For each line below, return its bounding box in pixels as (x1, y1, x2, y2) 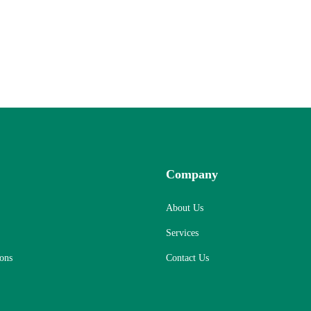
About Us (166, 203, 203, 213)
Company (166, 167, 218, 181)
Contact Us (166, 253, 209, 263)
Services (166, 228, 199, 238)
